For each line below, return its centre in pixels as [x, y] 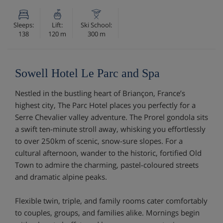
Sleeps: [24, 25]
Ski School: [96, 25]
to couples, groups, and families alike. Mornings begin [107, 212]
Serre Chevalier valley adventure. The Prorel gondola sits [111, 117]
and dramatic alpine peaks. [61, 176]
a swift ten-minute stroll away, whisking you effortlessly [110, 129]
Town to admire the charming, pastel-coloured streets [107, 165]
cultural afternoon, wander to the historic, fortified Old [108, 153]
